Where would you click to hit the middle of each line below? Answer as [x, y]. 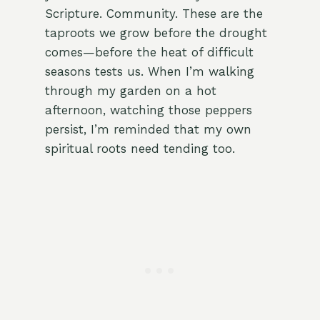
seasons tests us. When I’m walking [149, 72]
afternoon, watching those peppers [148, 110]
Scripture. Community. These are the [154, 14]
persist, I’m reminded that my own [148, 130]
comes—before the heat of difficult [149, 52]
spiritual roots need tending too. [140, 149]
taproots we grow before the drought [156, 33]
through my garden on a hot [130, 91]
